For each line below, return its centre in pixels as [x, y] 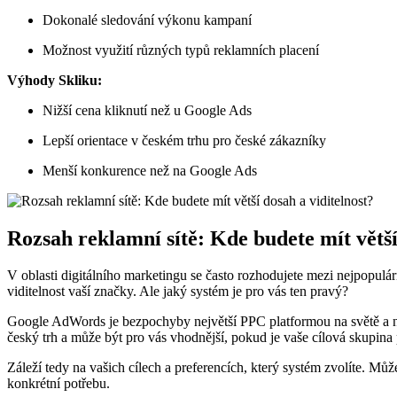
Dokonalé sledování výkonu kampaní [147, 19]
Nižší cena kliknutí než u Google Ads [147, 110]
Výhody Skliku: [54, 80]
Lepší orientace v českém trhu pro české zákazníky [184, 140]
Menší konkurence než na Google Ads [150, 170]
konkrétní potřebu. [58, 384]
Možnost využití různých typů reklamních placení [181, 50]
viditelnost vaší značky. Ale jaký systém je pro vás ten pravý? [178, 292]
